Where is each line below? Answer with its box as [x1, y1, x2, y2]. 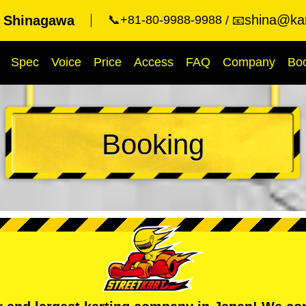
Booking [102, 128, 204, 161]
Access [134, 55, 173, 69]
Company [223, 55, 275, 69]
